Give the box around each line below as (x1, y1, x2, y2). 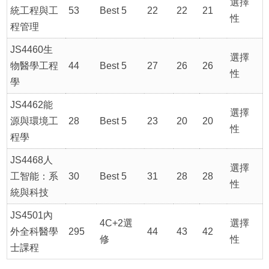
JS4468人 (10, 154, 53, 165)
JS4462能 (10, 99, 53, 110)
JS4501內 (10, 210, 53, 220)
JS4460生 (10, 44, 53, 55)
